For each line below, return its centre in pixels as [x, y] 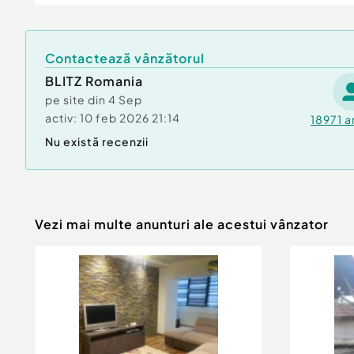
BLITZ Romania [94, 81]
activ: [61, 118]
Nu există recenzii [97, 141]
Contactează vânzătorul [125, 58]
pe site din [77, 100]
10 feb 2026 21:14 [130, 118]
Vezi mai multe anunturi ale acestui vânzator [182, 224]
